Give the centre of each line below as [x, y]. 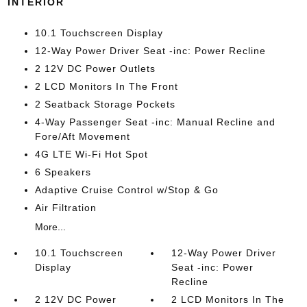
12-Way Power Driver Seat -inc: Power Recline [150, 51]
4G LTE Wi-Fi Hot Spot [91, 154]
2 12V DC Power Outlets [95, 69]
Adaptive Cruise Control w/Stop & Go [126, 190]
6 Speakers [63, 172]
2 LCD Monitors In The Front [106, 86]
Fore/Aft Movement [82, 136]
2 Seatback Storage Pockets [105, 104]
